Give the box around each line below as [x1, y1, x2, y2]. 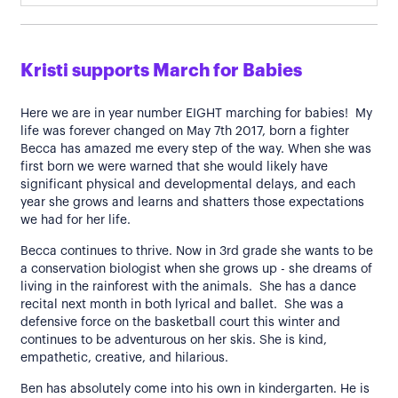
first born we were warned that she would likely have [20, 161, 328, 173]
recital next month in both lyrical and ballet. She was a [20, 298, 344, 311]
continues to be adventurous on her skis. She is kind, [20, 334, 327, 346]
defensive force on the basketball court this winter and [20, 316, 340, 329]
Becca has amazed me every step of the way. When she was [20, 143, 371, 155]
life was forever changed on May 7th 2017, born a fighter [20, 125, 349, 138]
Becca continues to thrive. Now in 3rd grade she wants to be [20, 245, 373, 258]
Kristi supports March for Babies [20, 62, 302, 80]
